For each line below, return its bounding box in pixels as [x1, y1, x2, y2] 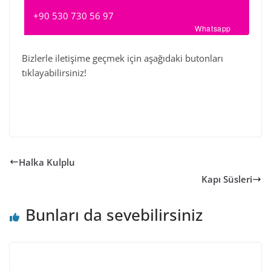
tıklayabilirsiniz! [22, 66, 87, 79]
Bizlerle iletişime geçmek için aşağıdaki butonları [22, 51, 223, 64]
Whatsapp [195, 22, 231, 33]
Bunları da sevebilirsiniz [25, 204, 203, 226]
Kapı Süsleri [201, 173, 252, 186]
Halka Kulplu [19, 155, 75, 168]
